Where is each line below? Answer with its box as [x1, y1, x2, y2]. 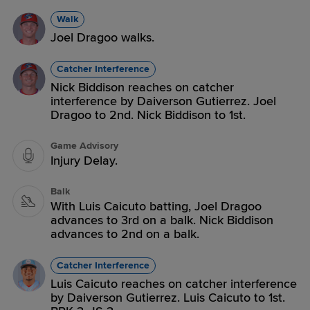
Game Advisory [51, 140, 118, 152]
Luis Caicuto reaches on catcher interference [51, 276, 297, 291]
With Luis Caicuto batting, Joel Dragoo [51, 199, 262, 214]
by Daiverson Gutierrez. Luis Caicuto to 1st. [51, 290, 285, 305]
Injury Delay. [51, 153, 118, 168]
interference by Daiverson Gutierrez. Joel [51, 93, 276, 109]
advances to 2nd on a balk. [51, 226, 199, 241]
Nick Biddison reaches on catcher [51, 80, 234, 95]
